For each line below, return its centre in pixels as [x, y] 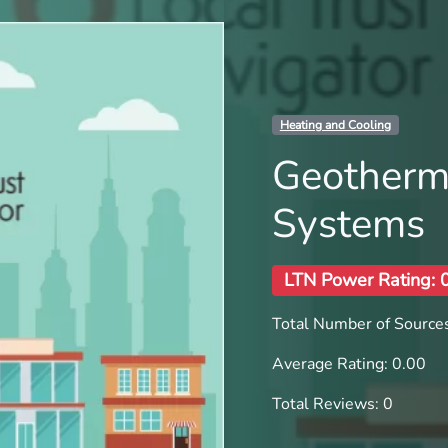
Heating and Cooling [335, 125]
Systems [348, 224]
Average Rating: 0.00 [349, 363]
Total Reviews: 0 [332, 403]
